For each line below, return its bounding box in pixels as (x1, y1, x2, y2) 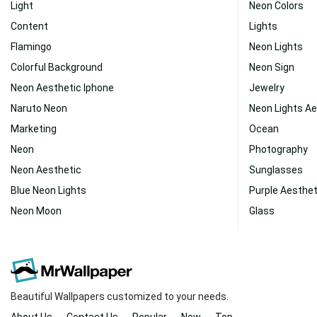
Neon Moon (11, 205, 62, 217)
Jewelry (249, 82, 284, 93)
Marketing (11, 123, 57, 134)
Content (11, 21, 48, 32)
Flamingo (11, 41, 52, 52)
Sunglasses (249, 164, 303, 175)
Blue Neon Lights (11, 185, 86, 196)
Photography (249, 144, 308, 155)
